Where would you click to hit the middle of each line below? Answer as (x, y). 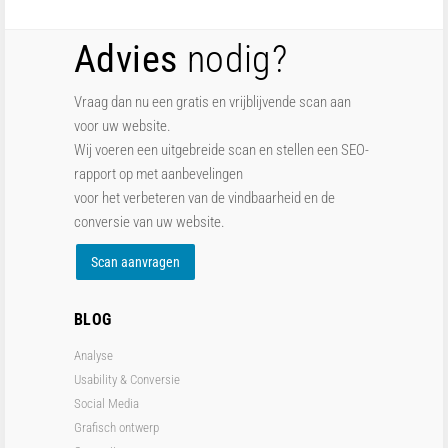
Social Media (106, 403)
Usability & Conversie (127, 379)
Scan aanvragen (135, 262)
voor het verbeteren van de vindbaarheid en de (204, 198)
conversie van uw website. (149, 222)
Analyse (93, 355)
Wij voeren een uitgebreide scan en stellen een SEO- (221, 150)
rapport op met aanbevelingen (158, 174)
